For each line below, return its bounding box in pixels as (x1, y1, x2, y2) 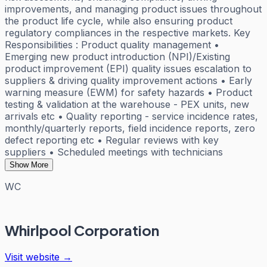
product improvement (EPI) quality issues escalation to (5, 62, 252, 74)
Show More (10, 160, 48, 169)
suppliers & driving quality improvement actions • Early (5, 74, 252, 86)
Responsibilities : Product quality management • (5, 38, 219, 51)
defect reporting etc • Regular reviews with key (5, 133, 219, 146)
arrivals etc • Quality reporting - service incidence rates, (5, 110, 258, 122)
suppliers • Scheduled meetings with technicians (5, 145, 223, 158)
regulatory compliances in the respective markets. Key (5, 26, 250, 39)
